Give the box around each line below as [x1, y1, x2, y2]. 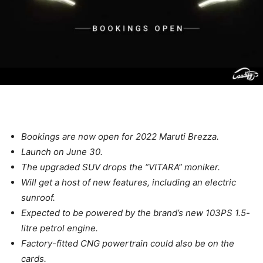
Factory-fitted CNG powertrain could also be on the [21, 237, 234, 249]
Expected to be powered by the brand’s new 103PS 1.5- [21, 207, 250, 218]
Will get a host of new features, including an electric [21, 176, 236, 188]
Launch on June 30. [21, 146, 103, 157]
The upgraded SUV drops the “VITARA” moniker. [21, 161, 220, 173]
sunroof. [21, 191, 55, 203]
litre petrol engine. [21, 222, 98, 234]
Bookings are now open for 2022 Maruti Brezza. [21, 130, 219, 142]
